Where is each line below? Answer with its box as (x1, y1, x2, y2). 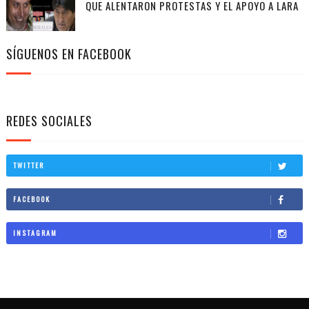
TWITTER (12, 159, 44, 170)
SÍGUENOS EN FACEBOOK (6, 45, 132, 63)
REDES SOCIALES (6, 112, 92, 130)
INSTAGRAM (12, 227, 57, 238)
